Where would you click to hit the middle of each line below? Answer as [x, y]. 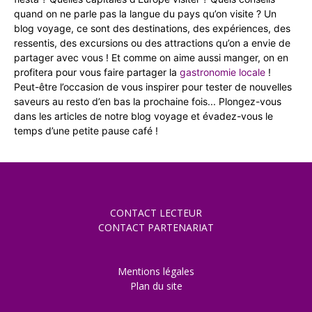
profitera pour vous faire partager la [97, 72]
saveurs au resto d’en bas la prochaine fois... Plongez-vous [148, 101]
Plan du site [156, 286]
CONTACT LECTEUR [156, 212]
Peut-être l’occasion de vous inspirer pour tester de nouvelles [153, 86]
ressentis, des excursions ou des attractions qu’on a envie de [152, 42]
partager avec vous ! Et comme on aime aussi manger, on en [151, 57]
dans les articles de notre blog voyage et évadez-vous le [143, 116]
